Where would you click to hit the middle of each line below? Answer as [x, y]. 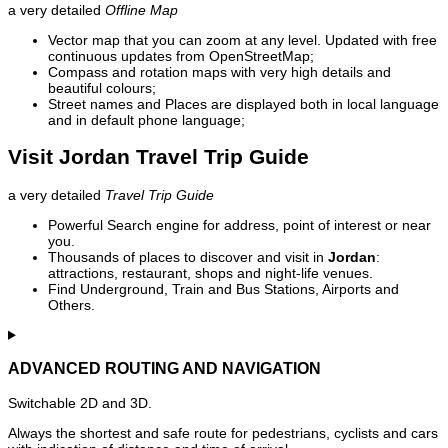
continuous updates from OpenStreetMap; [181, 56]
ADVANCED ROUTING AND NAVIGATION [164, 368]
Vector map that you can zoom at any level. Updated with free [242, 40]
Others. [71, 304]
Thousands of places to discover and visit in [188, 256]
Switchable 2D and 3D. [80, 402]
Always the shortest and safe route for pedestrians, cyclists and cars [223, 432]
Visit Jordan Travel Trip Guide [158, 157]
